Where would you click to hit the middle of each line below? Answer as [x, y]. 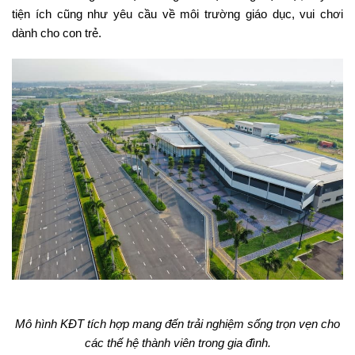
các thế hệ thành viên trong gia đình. [177, 342]
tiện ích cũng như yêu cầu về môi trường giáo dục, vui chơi [177, 14]
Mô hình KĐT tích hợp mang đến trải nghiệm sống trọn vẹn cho [177, 323]
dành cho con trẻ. [57, 33]
